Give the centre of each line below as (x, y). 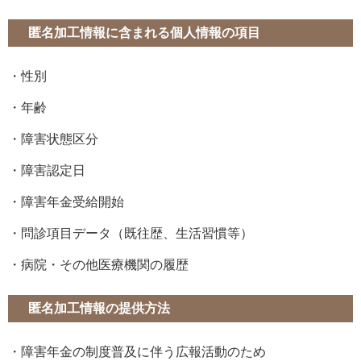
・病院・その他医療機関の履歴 (98, 265)
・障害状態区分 (53, 139)
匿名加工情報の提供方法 (99, 309)
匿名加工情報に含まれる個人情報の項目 (144, 33)
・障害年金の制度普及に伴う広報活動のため (143, 352)
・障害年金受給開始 (73, 202)
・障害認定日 (47, 171)
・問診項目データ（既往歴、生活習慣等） (131, 234)
